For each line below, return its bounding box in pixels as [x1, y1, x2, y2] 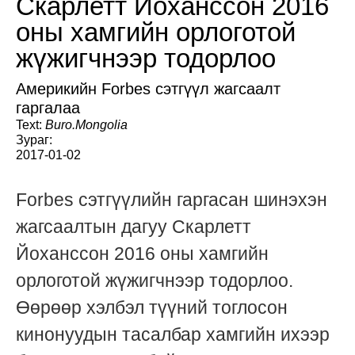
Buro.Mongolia [45, 118, 128, 132]
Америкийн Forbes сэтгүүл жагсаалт [16, 80, 281, 98]
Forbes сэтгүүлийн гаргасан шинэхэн [16, 189, 327, 211]
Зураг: [16, 133, 52, 147]
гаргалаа [16, 99, 80, 117]
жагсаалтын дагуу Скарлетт [16, 216, 251, 238]
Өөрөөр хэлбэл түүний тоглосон [16, 297, 288, 319]
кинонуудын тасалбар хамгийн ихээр [16, 324, 330, 345]
